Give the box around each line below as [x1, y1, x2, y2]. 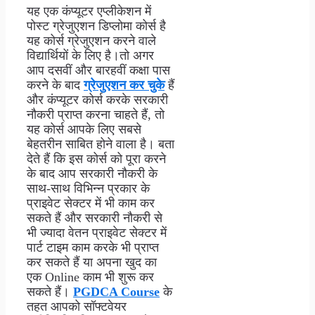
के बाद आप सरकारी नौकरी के [27, 166, 157, 181]
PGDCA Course [73, 284, 160, 299]
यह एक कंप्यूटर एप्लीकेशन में [27, 4, 151, 18]
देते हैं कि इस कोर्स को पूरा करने [27, 151, 166, 166]
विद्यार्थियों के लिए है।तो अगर [27, 48, 154, 63]
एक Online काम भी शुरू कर [27, 269, 154, 284]
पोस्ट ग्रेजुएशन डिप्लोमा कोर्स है [27, 18, 166, 33]
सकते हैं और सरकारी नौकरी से [27, 210, 162, 225]
